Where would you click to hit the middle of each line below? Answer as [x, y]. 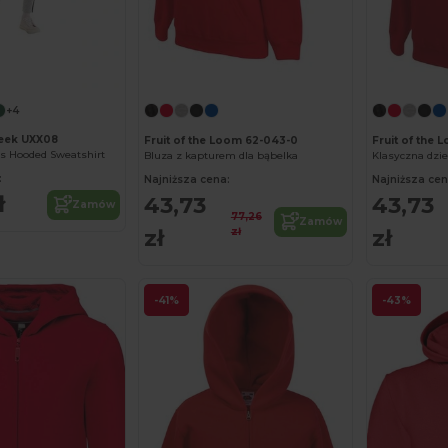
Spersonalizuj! [297, 68]
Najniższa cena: [187, 179]
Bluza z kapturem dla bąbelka [221, 155]
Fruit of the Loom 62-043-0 [221, 140]
